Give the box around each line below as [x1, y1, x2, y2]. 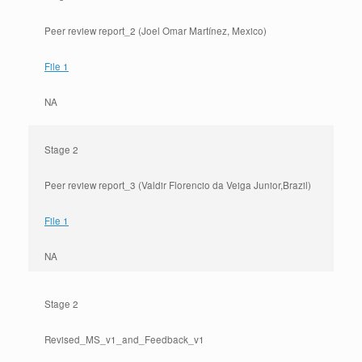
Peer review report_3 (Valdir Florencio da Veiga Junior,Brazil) [44, 179, 311, 192]
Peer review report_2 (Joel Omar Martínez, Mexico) [44, 24, 267, 37]
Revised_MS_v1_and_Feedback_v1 [44, 333, 204, 346]
